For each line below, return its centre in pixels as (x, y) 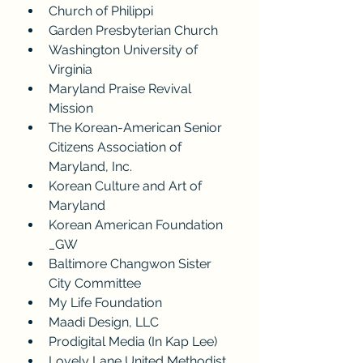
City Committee (95, 283)
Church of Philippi (101, 11)
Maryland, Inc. (90, 167)
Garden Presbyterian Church (133, 30)
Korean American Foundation (137, 225)
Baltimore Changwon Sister (132, 264)
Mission (71, 108)
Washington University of (125, 50)
